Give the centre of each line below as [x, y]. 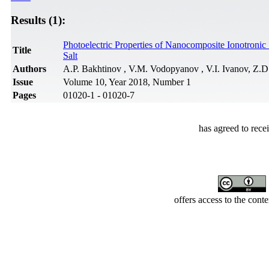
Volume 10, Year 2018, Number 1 [127, 82]
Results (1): [38, 20]
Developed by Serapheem [54, 220]
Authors [29, 69]
